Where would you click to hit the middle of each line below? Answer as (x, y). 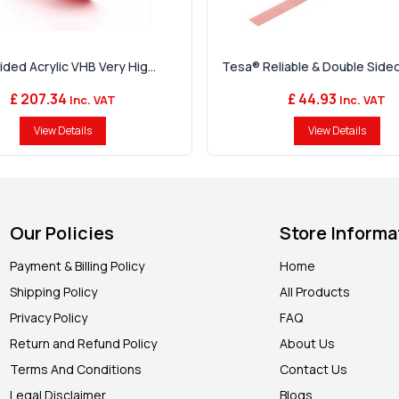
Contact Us (314, 370)
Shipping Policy (53, 292)
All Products (315, 292)
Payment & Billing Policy (77, 266)
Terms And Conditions (75, 370)
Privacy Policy (48, 318)
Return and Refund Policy (83, 344)
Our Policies (61, 233)
